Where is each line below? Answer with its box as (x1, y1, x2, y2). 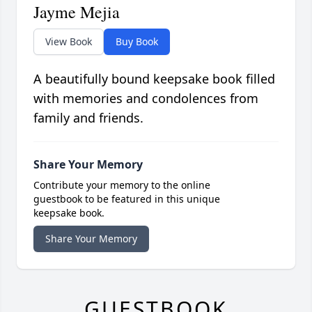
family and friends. (33, 109, 143, 127)
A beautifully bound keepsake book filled (33, 70, 275, 88)
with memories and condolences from (33, 90, 258, 107)
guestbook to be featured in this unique (33, 192, 220, 206)
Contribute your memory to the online (33, 178, 210, 192)
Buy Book (116, 35, 158, 49)
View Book (45, 35, 92, 49)
